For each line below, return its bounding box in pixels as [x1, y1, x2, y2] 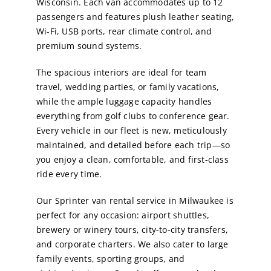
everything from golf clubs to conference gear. [36, 110, 230, 122]
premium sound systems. [36, 40, 142, 52]
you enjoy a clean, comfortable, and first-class [36, 154, 229, 166]
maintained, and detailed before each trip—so [36, 139, 230, 151]
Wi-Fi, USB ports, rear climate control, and [36, 25, 212, 38]
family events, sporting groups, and [36, 253, 185, 265]
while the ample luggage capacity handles [36, 96, 212, 108]
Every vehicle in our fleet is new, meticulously [36, 125, 227, 137]
